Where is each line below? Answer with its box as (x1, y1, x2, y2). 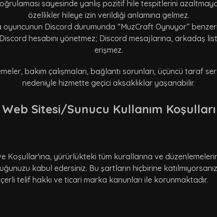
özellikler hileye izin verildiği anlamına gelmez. (28, 10, 189, 20)
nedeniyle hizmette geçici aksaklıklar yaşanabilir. (22, 78, 195, 88)
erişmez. (94, 45, 123, 55)
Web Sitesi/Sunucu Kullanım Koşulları (1, 102, 216, 117)
